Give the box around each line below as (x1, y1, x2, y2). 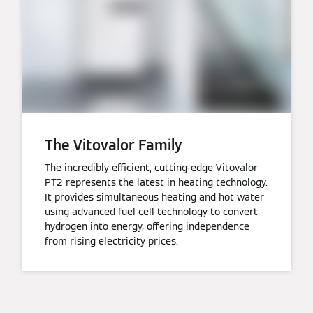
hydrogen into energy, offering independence (45, 220, 249, 233)
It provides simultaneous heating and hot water (45, 191, 264, 204)
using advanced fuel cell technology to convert (45, 205, 258, 219)
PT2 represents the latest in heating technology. (45, 176, 268, 189)
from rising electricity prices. (45, 235, 178, 248)
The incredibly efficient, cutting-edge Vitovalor (45, 161, 258, 175)
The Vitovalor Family (45, 136, 182, 155)
